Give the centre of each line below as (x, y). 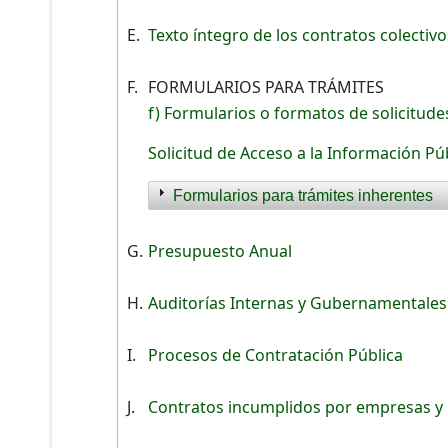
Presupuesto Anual (220, 250)
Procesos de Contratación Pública (275, 354)
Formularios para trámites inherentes (303, 195)
